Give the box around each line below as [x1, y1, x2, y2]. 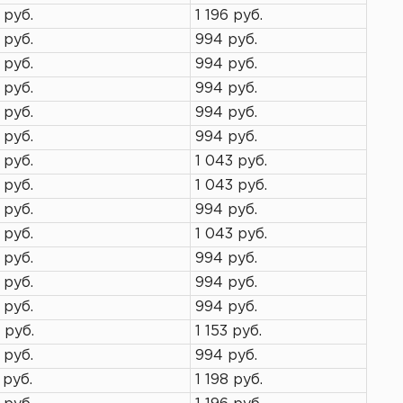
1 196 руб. [195, 9, 263, 22]
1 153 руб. [195, 325, 262, 338]
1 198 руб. [195, 373, 263, 387]
